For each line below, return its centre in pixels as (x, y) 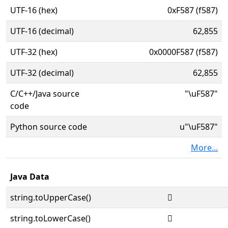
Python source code (49, 127)
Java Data (30, 177)
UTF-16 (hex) (34, 10)
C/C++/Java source (45, 94)
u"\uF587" (199, 127)
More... (204, 148)
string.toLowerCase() (50, 218)
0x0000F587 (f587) (183, 52)
